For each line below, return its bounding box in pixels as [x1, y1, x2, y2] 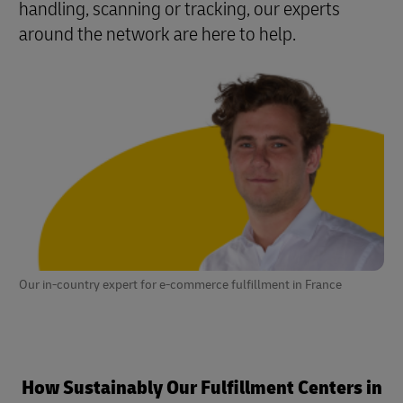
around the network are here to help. [19, 22, 296, 48]
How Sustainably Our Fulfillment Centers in [21, 374, 382, 400]
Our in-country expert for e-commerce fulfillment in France [19, 276, 342, 292]
